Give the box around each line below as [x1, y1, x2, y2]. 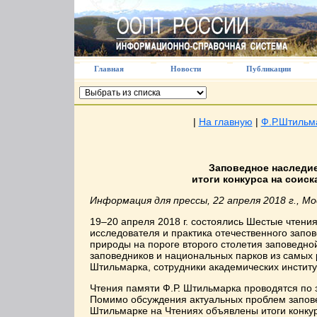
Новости [170, 65, 201, 73]
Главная [94, 65, 124, 73]
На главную [198, 116, 253, 127]
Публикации [246, 65, 291, 73]
